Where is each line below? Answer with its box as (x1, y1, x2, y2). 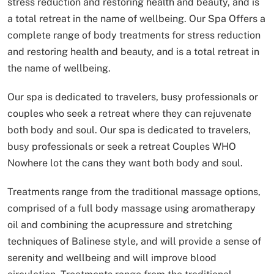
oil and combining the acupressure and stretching (7, 218, 232, 231)
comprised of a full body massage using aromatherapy (7, 202, 256, 214)
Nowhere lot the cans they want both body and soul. (7, 157, 243, 169)
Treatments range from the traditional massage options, (7, 185, 261, 198)
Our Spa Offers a (187, 12, 265, 24)
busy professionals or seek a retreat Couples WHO (7, 140, 236, 152)
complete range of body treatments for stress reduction (7, 29, 261, 41)
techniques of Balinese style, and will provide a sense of (7, 235, 261, 247)
